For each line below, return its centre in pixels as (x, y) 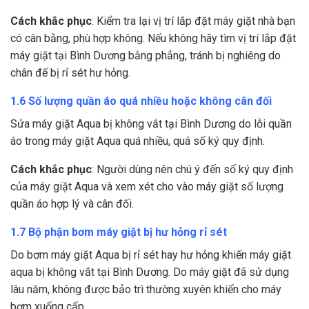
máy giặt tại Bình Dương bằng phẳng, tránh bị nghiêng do (146, 56)
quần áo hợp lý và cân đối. (72, 204)
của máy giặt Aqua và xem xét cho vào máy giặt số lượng (147, 187)
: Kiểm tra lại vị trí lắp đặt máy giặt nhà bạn (193, 21)
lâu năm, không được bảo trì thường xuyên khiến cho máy (146, 290)
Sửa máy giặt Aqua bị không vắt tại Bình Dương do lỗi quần (151, 124)
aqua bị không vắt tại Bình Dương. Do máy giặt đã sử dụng (150, 272)
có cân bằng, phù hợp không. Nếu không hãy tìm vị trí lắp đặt (153, 39)
